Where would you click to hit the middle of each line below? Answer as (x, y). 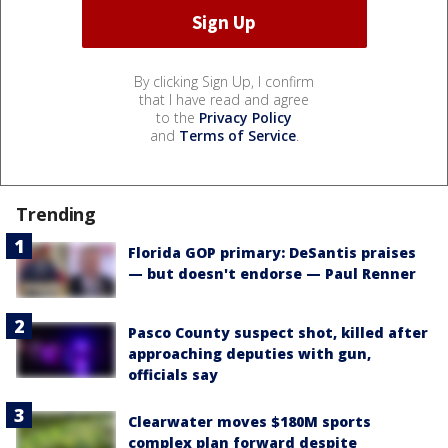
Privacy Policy (245, 117)
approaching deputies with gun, (249, 354)
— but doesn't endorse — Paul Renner (272, 273)
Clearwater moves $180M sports (249, 422)
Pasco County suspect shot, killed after (278, 333)
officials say (173, 375)
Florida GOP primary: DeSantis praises (272, 252)
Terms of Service (237, 135)
